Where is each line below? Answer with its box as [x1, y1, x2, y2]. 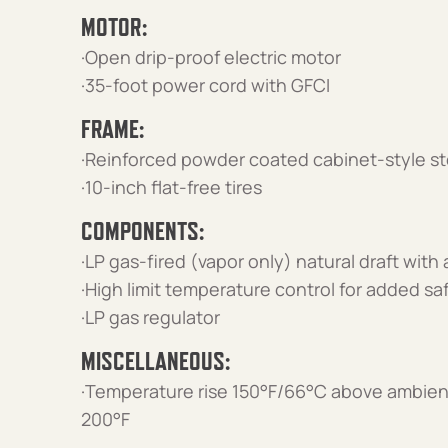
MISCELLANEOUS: [80, 346, 230, 375]
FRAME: [80, 114, 144, 143]
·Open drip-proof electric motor [80, 44, 341, 69]
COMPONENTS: [80, 216, 204, 245]
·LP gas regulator [80, 304, 220, 329]
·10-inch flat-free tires [80, 174, 262, 199]
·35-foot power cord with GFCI [80, 72, 330, 97]
